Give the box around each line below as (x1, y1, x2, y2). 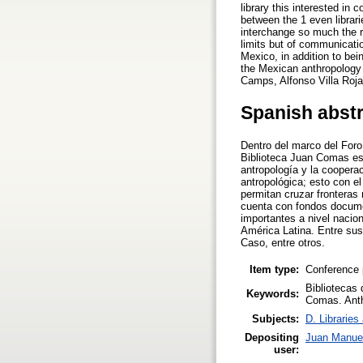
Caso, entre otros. (241, 237, 325, 250)
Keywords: (246, 287, 299, 300)
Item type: (250, 263, 299, 275)
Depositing (245, 331, 299, 344)
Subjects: (252, 312, 299, 325)
